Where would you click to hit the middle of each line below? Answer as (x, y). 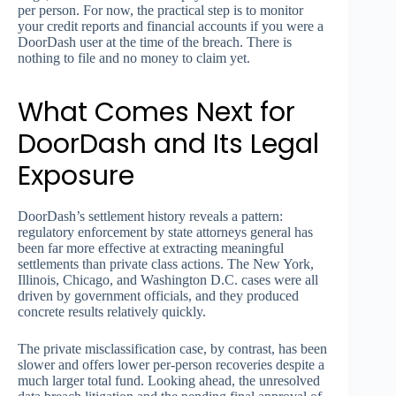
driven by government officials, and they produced (158, 295)
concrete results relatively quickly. (112, 311)
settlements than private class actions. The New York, (166, 263)
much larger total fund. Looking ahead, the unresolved (169, 380)
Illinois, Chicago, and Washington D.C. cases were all (168, 279)
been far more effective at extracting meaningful (151, 247)
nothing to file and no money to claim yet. (134, 57)
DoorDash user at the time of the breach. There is (155, 42)
